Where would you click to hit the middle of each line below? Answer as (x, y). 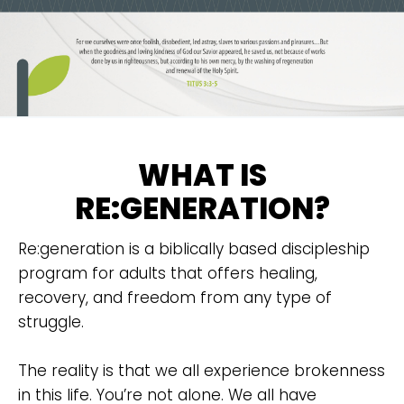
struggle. (51, 321)
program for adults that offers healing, (168, 273)
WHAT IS (202, 176)
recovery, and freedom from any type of (175, 297)
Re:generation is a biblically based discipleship (194, 248)
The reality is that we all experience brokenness (202, 370)
